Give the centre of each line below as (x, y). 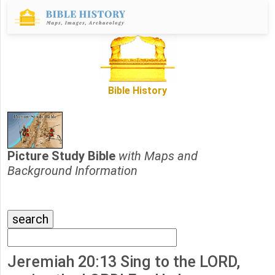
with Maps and (158, 156)
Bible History (137, 91)
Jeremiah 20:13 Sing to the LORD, (124, 262)
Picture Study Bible (63, 156)
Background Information (72, 171)
